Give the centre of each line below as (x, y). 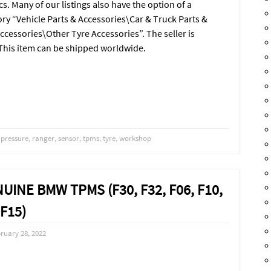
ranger (44, 138)
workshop (135, 138)
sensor (69, 138)
